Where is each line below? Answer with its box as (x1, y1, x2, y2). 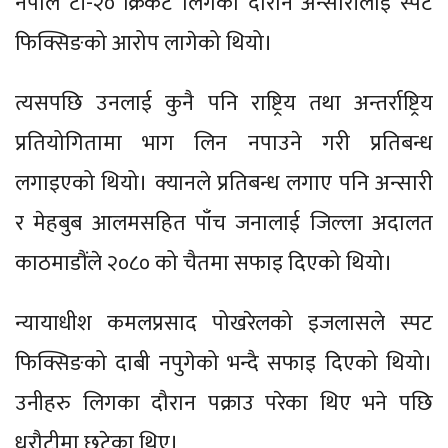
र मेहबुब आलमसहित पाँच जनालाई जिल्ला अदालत (15, 204, 433, 242)
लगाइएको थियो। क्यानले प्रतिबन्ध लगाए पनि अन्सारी (15, 164, 433, 202)
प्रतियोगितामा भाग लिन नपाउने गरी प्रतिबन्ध (15, 124, 433, 162)
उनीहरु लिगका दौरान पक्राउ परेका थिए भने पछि (15, 384, 433, 422)
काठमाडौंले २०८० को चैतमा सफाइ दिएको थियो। (15, 244, 398, 282)
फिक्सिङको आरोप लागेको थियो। (15, 24, 278, 62)
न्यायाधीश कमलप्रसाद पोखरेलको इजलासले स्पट (15, 304, 433, 342)
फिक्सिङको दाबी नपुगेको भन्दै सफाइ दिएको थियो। (15, 344, 433, 382)
